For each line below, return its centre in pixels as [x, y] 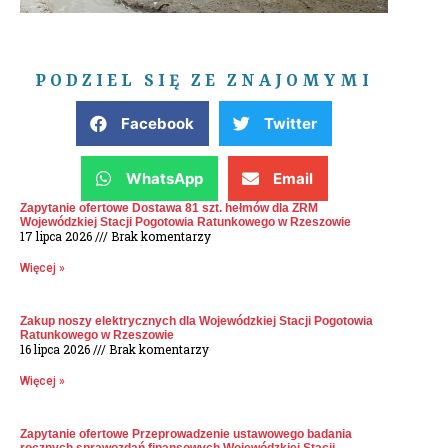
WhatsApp [164, 179]
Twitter [290, 124]
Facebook [157, 124]
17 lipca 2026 [57, 236]
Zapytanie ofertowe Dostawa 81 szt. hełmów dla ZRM [169, 208]
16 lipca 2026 [56, 349]
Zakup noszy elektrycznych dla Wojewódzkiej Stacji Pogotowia [196, 321]
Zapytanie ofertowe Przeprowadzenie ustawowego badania [186, 434]
